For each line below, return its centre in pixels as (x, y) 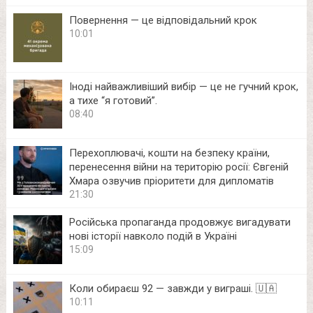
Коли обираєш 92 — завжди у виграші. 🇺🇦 (173, 288)
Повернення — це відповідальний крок (163, 20)
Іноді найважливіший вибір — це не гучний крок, (183, 86)
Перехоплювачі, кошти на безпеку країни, (169, 153)
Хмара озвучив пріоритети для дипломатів (171, 181)
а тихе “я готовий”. (113, 100)
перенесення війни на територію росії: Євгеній (179, 167)
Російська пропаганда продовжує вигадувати (180, 222)
